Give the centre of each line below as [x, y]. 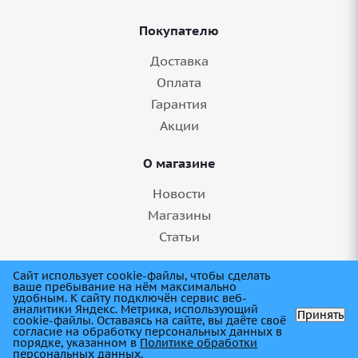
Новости [179, 194]
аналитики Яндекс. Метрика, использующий [136, 309]
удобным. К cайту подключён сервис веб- [130, 298]
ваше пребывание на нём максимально [125, 287]
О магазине [179, 163]
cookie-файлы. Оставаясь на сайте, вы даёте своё [150, 320]
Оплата [179, 83]
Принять [320, 315]
